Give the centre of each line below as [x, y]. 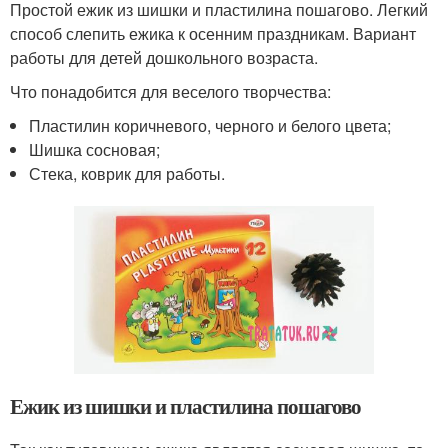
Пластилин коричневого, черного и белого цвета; [210, 125]
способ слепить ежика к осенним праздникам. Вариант [213, 33]
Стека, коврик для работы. [127, 173]
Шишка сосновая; [95, 149]
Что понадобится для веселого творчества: [170, 91]
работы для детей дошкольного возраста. [164, 57]
